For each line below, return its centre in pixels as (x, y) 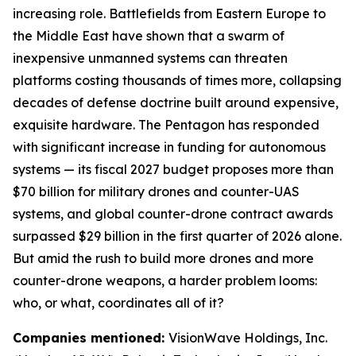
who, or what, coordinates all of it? (118, 303)
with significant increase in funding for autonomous (169, 147)
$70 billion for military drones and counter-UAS (156, 192)
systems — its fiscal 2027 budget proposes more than (173, 169)
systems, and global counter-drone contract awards (173, 214)
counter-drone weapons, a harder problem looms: (165, 281)
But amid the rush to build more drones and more (163, 258)
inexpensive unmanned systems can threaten (150, 58)
